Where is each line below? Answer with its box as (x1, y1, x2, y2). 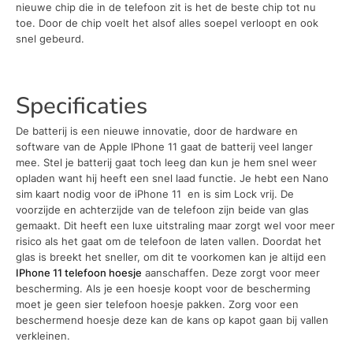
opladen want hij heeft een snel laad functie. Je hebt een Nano (16, 171, 329, 184)
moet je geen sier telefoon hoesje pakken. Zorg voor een (16, 297, 299, 310)
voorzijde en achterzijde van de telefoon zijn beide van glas (16, 203, 309, 216)
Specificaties (16, 90, 147, 122)
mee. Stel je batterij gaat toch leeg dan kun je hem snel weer (16, 155, 317, 169)
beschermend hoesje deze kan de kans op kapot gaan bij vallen (16, 313, 329, 326)
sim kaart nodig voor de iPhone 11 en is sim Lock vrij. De (16, 187, 294, 200)
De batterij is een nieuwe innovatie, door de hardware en (16, 124, 298, 137)
